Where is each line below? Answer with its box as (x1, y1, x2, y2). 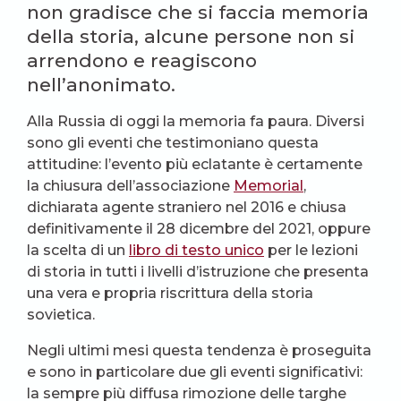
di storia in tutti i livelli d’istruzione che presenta (27, 263, 369, 281)
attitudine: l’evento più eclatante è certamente (27, 156, 363, 174)
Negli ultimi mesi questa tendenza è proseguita (27, 342, 371, 360)
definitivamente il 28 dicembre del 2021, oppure (27, 220, 371, 238)
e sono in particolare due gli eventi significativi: (27, 363, 363, 381)
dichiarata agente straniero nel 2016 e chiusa (27, 199, 346, 217)
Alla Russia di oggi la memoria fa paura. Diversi (27, 113, 364, 131)
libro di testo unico (129, 242, 264, 260)
